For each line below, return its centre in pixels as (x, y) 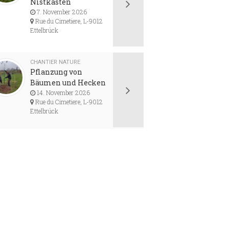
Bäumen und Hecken (68, 83)
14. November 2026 (63, 93)
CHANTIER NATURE (55, 62)
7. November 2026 (61, 12)
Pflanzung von (56, 72)
